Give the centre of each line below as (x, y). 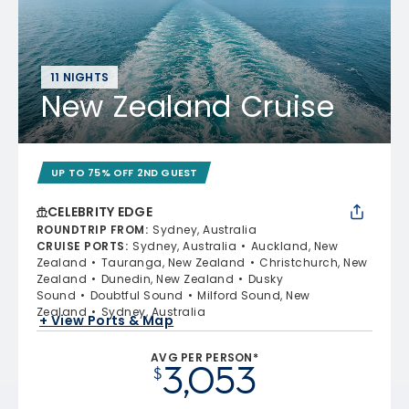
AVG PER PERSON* (204, 357)
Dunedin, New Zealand (168, 278)
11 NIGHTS (80, 77)
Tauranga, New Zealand (173, 262)
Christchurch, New (314, 262)
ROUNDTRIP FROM (91, 229)
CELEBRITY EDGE (100, 211)
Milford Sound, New (254, 295)
